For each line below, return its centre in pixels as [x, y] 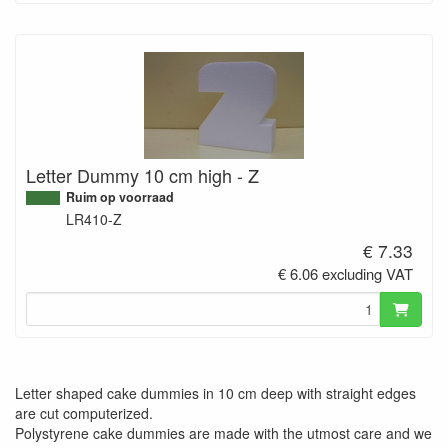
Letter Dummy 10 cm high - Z [142, 174]
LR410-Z [94, 218]
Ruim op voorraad [120, 196]
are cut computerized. [84, 413]
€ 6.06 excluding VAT [346, 273]
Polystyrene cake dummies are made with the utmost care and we [223, 433]
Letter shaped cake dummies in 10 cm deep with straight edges [215, 393]
